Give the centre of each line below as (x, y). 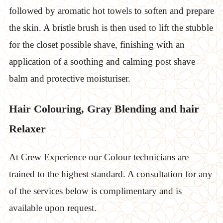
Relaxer (27, 129)
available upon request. (53, 208)
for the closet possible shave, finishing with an (97, 45)
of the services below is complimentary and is (95, 191)
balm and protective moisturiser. (69, 79)
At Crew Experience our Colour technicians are (99, 157)
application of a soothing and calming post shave (102, 62)
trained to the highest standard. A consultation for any (111, 174)
